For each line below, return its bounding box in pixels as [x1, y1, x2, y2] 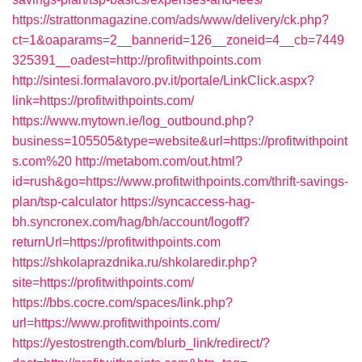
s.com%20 [12, 154, 72, 168]
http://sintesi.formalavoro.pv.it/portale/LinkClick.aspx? [12, 74, 314, 87]
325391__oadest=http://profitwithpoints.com [12, 53, 261, 67]
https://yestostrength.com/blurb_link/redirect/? [12, 336, 270, 350]
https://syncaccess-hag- [120, 195, 255, 208]
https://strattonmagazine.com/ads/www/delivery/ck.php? [12, 13, 329, 27]
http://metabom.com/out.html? [75, 154, 242, 168]
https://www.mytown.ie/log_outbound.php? [12, 114, 254, 128]
